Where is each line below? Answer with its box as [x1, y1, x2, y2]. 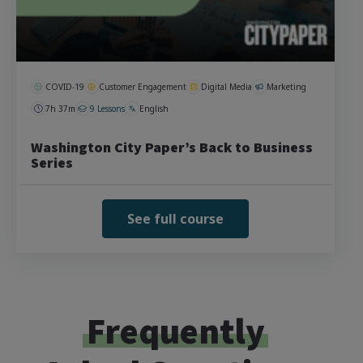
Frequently [86, 306, 265, 354]
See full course [127, 209, 224, 228]
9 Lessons [90, 102, 125, 114]
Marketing [267, 80, 306, 92]
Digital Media [201, 80, 252, 92]
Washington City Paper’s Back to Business [31, 137, 313, 156]
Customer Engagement [99, 80, 186, 92]
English [139, 102, 169, 114]
